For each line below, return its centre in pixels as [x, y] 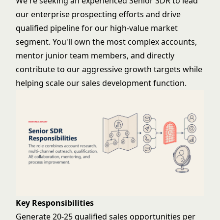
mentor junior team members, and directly [95, 55]
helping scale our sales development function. [101, 83]
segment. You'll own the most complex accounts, [106, 42]
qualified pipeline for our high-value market [97, 28]
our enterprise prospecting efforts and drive [98, 14]
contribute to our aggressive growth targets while [109, 69]
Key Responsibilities [55, 203]
